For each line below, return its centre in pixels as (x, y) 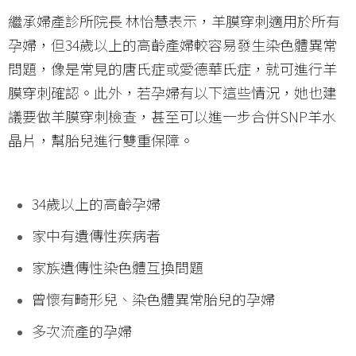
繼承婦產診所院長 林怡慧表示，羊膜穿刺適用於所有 (174, 21)
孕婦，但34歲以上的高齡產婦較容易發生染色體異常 (172, 45)
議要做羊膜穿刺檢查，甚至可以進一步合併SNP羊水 (172, 116)
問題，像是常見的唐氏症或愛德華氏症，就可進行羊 (172, 69)
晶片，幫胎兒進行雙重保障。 (101, 140)
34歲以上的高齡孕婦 (96, 204)
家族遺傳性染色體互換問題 (118, 267)
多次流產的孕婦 (82, 331)
